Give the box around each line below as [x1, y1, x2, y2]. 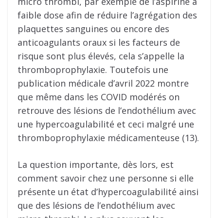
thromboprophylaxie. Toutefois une [18, 63, 168, 75]
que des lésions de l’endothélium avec [18, 199, 175, 211]
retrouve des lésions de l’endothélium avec [18, 104, 196, 116]
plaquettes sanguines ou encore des [18, 22, 169, 35]
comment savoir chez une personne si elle [18, 172, 194, 184]
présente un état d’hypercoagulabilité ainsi [18, 185, 199, 198]
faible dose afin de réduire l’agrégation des [18, 9, 197, 21]
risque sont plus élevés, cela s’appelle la [18, 50, 184, 62]
